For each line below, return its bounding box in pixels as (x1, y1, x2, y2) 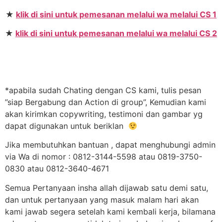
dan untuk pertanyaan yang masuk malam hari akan (5, 194, 199, 205)
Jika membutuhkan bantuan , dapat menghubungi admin (5, 140, 216, 150)
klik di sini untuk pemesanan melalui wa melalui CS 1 (16, 9, 217, 19)
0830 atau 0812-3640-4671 (5, 164, 109, 174)
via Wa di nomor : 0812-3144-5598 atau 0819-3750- (5, 152, 202, 162)
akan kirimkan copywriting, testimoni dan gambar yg (5, 109, 203, 119)
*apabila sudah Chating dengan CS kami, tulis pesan (5, 85, 201, 96)
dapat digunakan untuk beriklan (5, 121, 128, 131)
